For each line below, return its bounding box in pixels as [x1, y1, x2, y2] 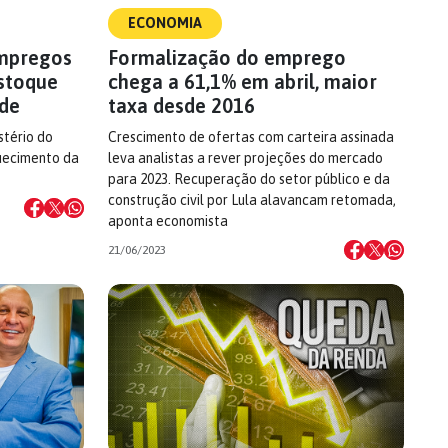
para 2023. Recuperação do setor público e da [108, 171, 390, 187]
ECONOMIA [128, 15, 202, 31]
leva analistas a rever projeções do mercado [108, 150, 383, 166]
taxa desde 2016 [108, 94, 255, 117]
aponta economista [108, 213, 228, 229]
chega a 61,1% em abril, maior [108, 70, 377, 93]
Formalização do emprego [108, 46, 346, 69]
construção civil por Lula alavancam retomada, [108, 192, 396, 208]
